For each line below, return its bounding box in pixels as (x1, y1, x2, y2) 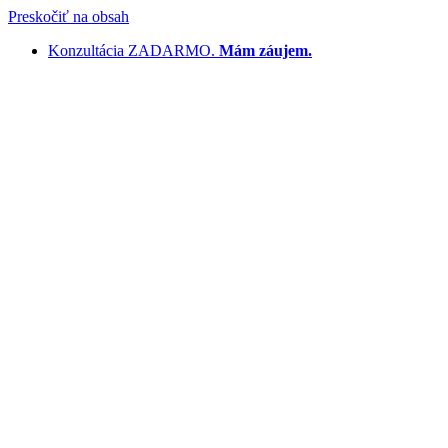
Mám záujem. (219, 42, 312, 59)
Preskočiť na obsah (8, 8, 129, 25)
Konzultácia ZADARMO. (48, 42, 219, 59)
